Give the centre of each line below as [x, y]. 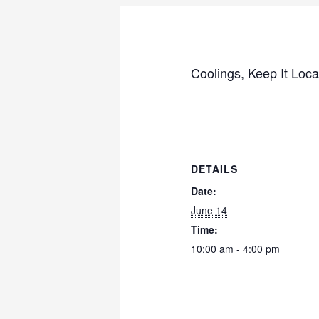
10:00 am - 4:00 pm [236, 248]
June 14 [209, 210]
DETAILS [215, 168]
